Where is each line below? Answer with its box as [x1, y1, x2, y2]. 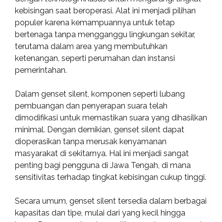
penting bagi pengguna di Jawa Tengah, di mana [15, 161, 191, 170]
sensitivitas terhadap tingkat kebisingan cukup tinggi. [15, 172, 206, 182]
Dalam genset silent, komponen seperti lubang [15, 89, 185, 99]
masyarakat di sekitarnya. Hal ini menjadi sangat [15, 149, 189, 158]
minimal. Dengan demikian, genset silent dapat [15, 125, 184, 134]
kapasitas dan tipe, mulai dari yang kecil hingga [15, 208, 185, 218]
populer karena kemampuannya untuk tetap [15, 18, 175, 27]
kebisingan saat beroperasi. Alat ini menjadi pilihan [15, 6, 196, 15]
